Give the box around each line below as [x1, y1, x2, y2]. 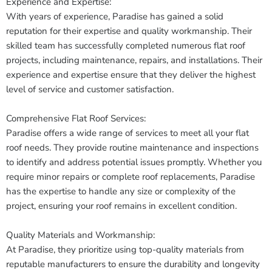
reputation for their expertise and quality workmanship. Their [6, 25, 252, 37]
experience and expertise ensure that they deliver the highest [6, 69, 256, 81]
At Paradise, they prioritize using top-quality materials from [6, 243, 244, 256]
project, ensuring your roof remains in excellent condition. [6, 200, 237, 212]
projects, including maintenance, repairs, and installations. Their [6, 54, 262, 66]
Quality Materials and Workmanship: [6, 229, 155, 241]
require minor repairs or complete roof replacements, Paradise [6, 171, 255, 183]
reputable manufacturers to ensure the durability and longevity [6, 258, 260, 270]
